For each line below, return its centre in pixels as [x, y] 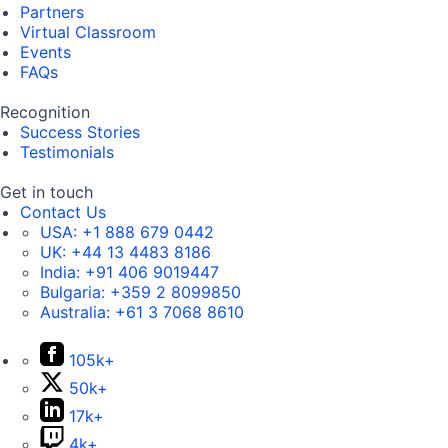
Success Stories [80, 132]
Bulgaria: [75, 292]
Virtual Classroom [88, 32]
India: [62, 272]
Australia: [77, 312]
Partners [52, 12]
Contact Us [63, 212]
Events [45, 52]
